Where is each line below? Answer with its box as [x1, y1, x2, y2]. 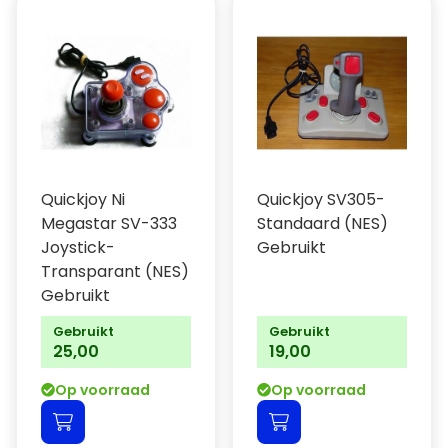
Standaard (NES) [257, 212, 388, 235]
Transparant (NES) [41, 260, 189, 283]
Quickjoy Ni [41, 188, 125, 211]
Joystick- [41, 236, 115, 259]
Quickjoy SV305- [257, 188, 385, 211]
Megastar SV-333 [41, 212, 177, 235]
